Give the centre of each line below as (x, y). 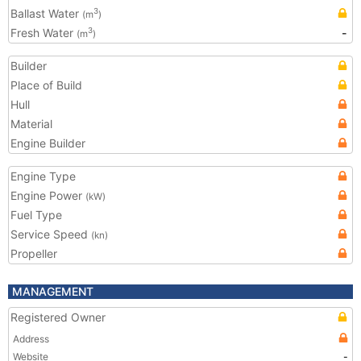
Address (31, 339)
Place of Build (46, 85)
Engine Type (43, 176)
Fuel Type (36, 215)
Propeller (34, 253)
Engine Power (48, 195)
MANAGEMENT (53, 291)
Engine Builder (48, 143)
